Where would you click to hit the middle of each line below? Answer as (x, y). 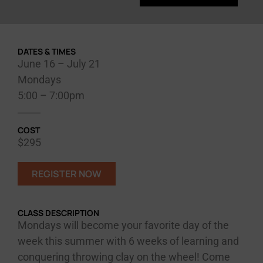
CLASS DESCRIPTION (58, 213)
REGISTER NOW (67, 173)
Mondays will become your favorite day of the (123, 225)
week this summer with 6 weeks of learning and (128, 241)
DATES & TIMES (47, 51)
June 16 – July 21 (59, 63)
